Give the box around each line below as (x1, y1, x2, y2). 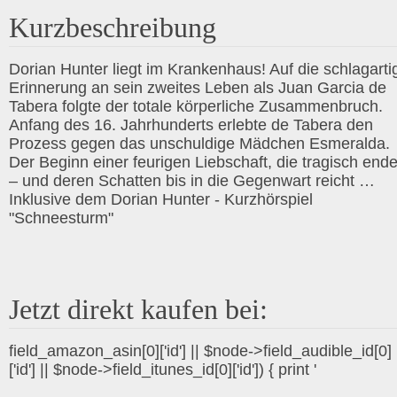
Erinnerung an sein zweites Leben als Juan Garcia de (9, 79, 386, 97)
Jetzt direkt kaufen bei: (9, 293, 268, 325)
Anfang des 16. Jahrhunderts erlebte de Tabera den (9, 116, 373, 134)
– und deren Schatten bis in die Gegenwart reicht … (9, 172, 375, 190)
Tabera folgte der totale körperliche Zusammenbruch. (9, 97, 383, 115)
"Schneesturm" (9, 209, 113, 227)
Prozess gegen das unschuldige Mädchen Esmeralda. (9, 135, 390, 152)
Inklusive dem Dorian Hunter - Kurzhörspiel (9, 191, 313, 208)
